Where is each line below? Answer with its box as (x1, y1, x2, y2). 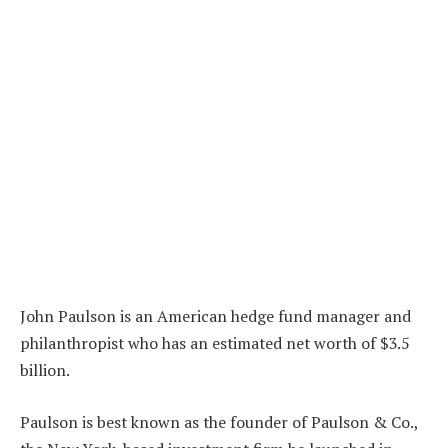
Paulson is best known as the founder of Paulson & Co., (20, 410, 418, 433)
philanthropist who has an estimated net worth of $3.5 (20, 332, 409, 355)
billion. (20, 359, 70, 382)
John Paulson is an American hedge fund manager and (20, 305, 411, 328)
